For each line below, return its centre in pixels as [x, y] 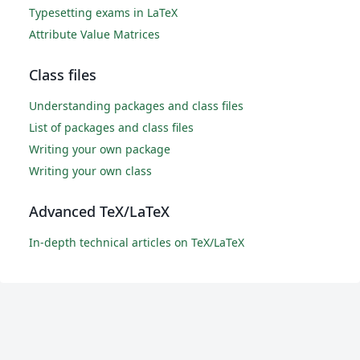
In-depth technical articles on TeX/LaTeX [137, 243]
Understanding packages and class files [136, 106]
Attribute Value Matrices [94, 35]
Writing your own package [100, 149]
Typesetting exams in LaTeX [103, 13]
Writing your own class [90, 171]
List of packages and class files [111, 128]
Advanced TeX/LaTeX [99, 212]
